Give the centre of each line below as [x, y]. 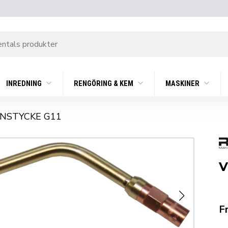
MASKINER [183, 84]
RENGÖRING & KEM [105, 84]
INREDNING [25, 84]
